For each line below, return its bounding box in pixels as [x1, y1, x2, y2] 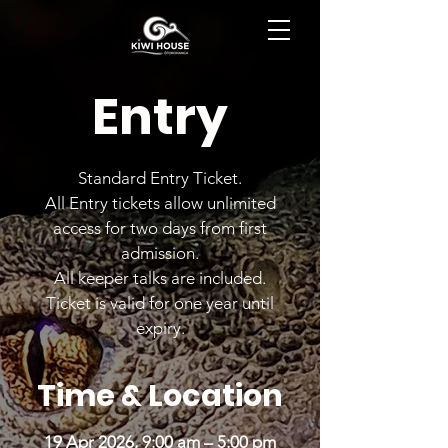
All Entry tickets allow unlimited [44, 193, 276, 213]
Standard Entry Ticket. [78, 168, 242, 188]
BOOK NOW [25, 24, 84, 37]
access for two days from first [53, 218, 267, 238]
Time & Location [37, 375, 283, 417]
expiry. [135, 318, 185, 338]
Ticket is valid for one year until [46, 293, 274, 313]
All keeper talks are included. [54, 268, 266, 288]
